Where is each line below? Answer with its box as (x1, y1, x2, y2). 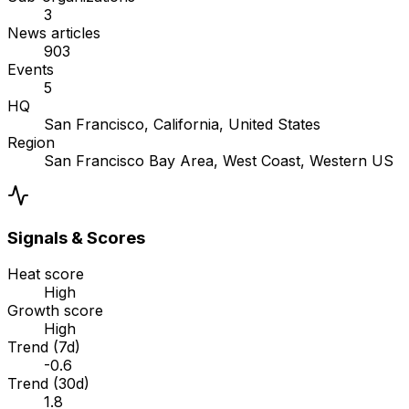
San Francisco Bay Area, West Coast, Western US (44, 151, 393, 170)
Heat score (7, 265, 84, 284)
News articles (7, 23, 100, 42)
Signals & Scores (7, 226, 145, 248)
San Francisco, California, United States (44, 114, 320, 133)
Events (7, 59, 54, 79)
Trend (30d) (7, 374, 89, 393)
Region (7, 132, 55, 152)
